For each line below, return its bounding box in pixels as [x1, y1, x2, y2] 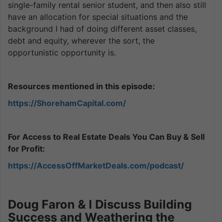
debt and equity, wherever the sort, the [8, 35, 155, 46]
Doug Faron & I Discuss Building [8, 197, 192, 212]
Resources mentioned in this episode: [8, 81, 155, 91]
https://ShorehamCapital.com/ [8, 98, 126, 108]
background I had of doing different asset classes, [8, 23, 197, 34]
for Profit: [8, 143, 45, 154]
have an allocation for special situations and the [8, 11, 188, 22]
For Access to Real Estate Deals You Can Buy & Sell [8, 131, 205, 142]
